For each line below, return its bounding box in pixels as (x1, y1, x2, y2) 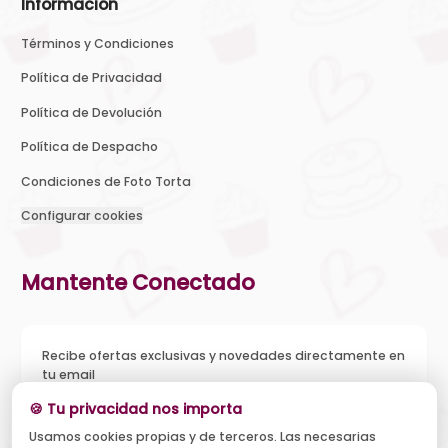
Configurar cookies (21, 207, 143, 224)
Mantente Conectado (21, 268, 255, 297)
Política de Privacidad (21, 69, 162, 86)
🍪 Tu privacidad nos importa (29, 399, 242, 419)
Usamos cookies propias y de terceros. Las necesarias (29, 428, 376, 445)
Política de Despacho (21, 138, 158, 155)
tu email (42, 366, 95, 383)
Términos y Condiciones (21, 34, 174, 52)
